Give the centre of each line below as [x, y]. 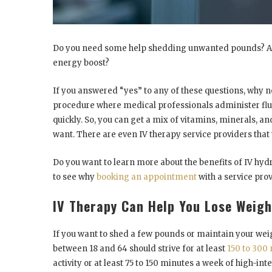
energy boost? [82, 63]
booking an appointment [147, 177]
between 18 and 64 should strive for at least [140, 248]
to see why [75, 177]
